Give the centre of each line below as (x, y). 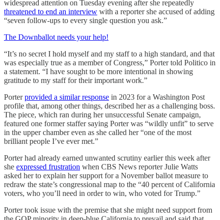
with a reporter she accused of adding (156, 11)
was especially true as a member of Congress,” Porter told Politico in (110, 62)
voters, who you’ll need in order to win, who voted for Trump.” (102, 193)
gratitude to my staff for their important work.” (76, 80)
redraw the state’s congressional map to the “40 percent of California (110, 184)
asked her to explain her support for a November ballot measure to (106, 175)
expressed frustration (48, 166)
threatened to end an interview (51, 11)
